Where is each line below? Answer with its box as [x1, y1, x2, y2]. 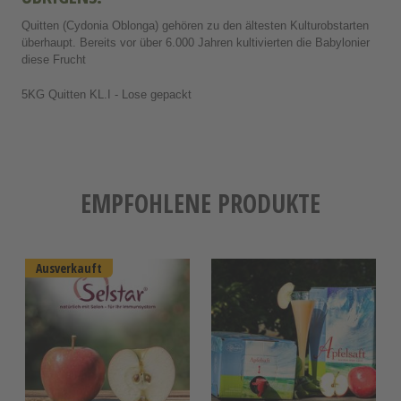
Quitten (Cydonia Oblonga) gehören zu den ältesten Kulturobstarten [21, 17, 369, 34]
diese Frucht [21, 51, 86, 68]
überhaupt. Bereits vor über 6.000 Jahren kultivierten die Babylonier [21, 34, 370, 51]
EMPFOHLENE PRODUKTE [81, 185, 320, 220]
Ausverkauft [36, 260, 102, 277]
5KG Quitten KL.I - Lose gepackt [21, 85, 192, 102]
